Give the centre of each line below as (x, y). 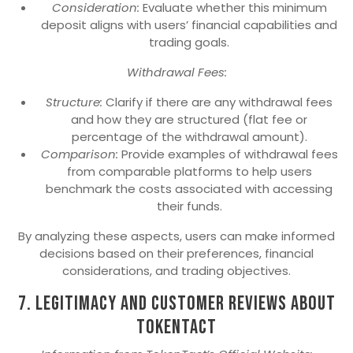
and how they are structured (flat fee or (189, 120)
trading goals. (189, 43)
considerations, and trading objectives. (176, 271)
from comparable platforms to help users (189, 172)
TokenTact (176, 328)
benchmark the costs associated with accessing (189, 189)
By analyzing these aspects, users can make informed (176, 236)
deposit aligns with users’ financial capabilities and (189, 25)
